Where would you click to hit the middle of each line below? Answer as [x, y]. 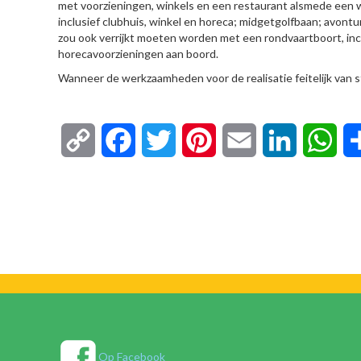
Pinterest [241, 140]
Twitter [197, 140]
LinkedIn [320, 140]
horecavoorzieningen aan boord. [138, 54]
